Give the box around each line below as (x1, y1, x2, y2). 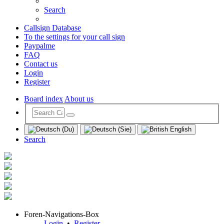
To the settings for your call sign (24, 32, 125, 41)
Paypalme (24, 41, 55, 50)
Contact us (24, 59, 57, 68)
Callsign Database (24, 23, 81, 32)
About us (64, 94, 93, 103)
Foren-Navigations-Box (24, 210, 99, 219)
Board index (24, 94, 63, 103)
